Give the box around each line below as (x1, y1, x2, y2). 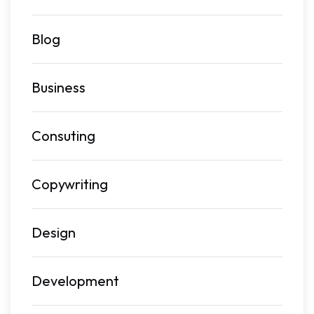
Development (32, 271, 119, 289)
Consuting (32, 126, 95, 144)
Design (32, 223, 76, 241)
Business (32, 78, 86, 96)
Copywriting (32, 175, 108, 193)
